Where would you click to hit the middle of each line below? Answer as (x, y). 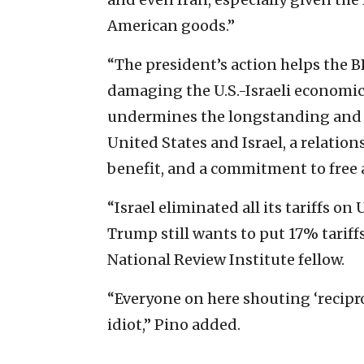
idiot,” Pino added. (174, 324)
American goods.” (171, 25)
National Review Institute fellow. (226, 259)
